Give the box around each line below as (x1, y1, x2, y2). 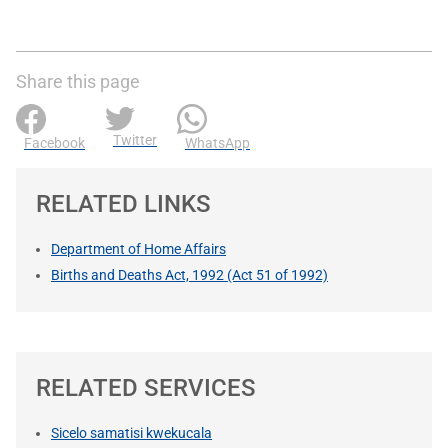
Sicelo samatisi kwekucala (51, 424, 212, 441)
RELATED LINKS (36, 189, 211, 218)
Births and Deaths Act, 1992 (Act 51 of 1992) (51, 266, 328, 283)
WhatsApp (185, 134, 250, 151)
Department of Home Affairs (51, 240, 226, 257)
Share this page (16, 70, 140, 92)
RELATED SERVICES (36, 373, 256, 402)
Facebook (24, 134, 85, 151)
